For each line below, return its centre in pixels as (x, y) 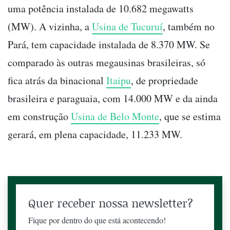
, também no (189, 27)
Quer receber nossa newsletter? (111, 203)
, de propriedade (165, 81)
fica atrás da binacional (57, 81)
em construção (39, 117)
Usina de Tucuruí (127, 27)
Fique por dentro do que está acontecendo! (97, 220)
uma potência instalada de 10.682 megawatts (101, 9)
